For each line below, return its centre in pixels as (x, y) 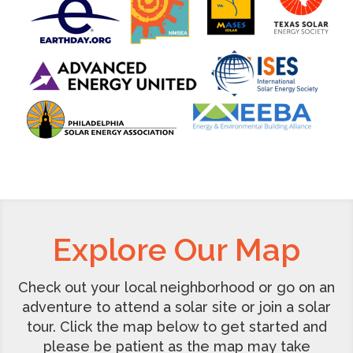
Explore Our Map (176, 250)
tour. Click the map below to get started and (176, 327)
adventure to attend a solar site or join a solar (176, 307)
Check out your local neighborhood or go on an (176, 288)
